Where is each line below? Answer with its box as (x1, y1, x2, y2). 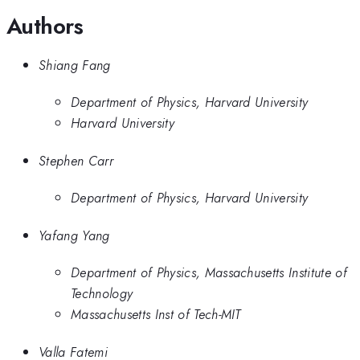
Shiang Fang (39, 55, 111, 75)
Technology (71, 284, 133, 304)
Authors (6, 9, 84, 43)
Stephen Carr (39, 150, 113, 170)
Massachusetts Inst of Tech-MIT (71, 305, 241, 325)
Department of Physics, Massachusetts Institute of (71, 263, 348, 283)
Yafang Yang (39, 225, 110, 245)
